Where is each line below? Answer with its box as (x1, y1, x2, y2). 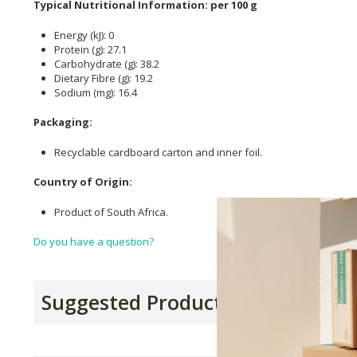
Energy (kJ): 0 (54, 27, 114, 42)
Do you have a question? (33, 234, 154, 249)
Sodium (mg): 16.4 (54, 84, 137, 100)
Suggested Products (41, 288, 232, 316)
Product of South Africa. (54, 204, 168, 219)
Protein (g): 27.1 (54, 41, 127, 57)
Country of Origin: (33, 175, 132, 190)
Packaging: (33, 115, 92, 130)
